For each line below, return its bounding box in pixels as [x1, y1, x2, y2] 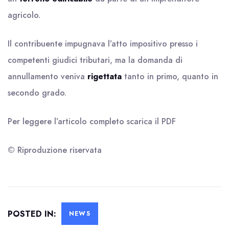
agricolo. [8, 9, 40, 21]
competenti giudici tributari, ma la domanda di [8, 54, 182, 66]
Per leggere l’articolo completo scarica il [8, 116, 162, 127]
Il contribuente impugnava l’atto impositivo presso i [8, 38, 198, 50]
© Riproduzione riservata [8, 144, 102, 156]
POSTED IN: [8, 208, 59, 220]
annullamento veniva [8, 71, 87, 82]
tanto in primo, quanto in [122, 71, 218, 82]
